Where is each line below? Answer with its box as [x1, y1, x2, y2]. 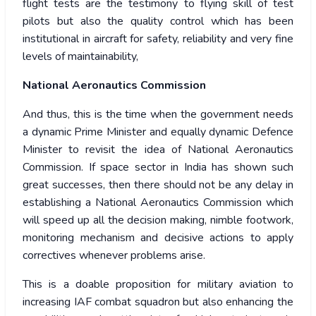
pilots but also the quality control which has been [23, 13, 293, 30]
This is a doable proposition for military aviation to [23, 276, 293, 293]
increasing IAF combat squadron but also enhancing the [23, 294, 293, 310]
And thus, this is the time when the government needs [23, 107, 293, 123]
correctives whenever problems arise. [23, 248, 205, 264]
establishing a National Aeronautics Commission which [23, 195, 293, 211]
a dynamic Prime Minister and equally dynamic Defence [23, 124, 293, 140]
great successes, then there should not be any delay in [23, 177, 293, 193]
